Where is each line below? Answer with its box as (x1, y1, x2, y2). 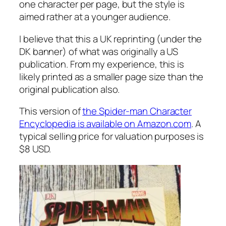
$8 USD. (19, 142, 51, 156)
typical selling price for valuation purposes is (19, 130, 204, 143)
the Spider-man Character (82, 104, 192, 118)
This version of (19, 104, 83, 118)
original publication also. (19, 82, 120, 96)
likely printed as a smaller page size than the (19, 70, 204, 83)
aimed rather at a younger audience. (19, 10, 171, 24)
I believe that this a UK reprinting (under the (19, 32, 202, 45)
